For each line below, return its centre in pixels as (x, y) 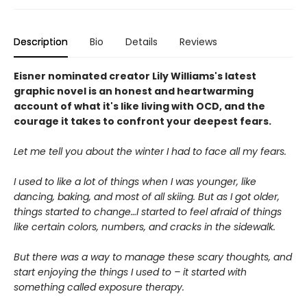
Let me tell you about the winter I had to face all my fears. (150, 151)
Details (142, 42)
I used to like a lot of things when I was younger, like (135, 182)
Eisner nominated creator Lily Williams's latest (135, 76)
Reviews (198, 42)
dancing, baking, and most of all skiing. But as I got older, (147, 197)
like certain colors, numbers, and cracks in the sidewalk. (145, 227)
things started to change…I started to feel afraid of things (148, 212)
